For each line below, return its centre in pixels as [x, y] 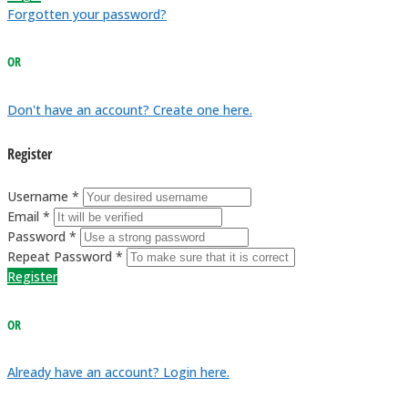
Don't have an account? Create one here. [130, 109]
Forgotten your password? [87, 14]
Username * [43, 197]
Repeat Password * [65, 257]
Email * [29, 217]
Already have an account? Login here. [118, 372]
